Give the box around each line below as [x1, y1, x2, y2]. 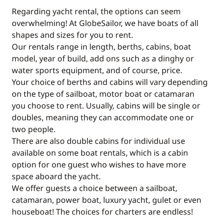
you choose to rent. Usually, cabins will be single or [12, 100, 200, 111]
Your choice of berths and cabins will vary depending [12, 77, 208, 87]
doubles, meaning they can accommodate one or [12, 112, 194, 123]
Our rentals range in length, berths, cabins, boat [12, 41, 191, 52]
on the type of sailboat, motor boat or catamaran [12, 88, 194, 99]
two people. [12, 124, 55, 135]
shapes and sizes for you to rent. [12, 29, 133, 40]
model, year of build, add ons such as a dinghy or [12, 53, 194, 64]
